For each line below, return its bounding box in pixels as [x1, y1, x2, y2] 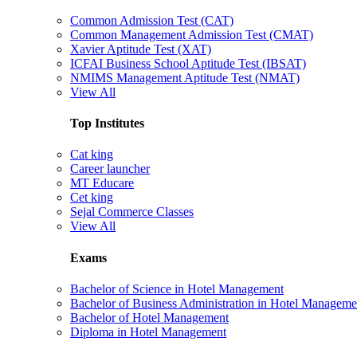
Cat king [70, 147, 113, 162]
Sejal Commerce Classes [70, 205, 194, 219]
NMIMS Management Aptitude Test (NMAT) [70, 70, 300, 84]
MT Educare [70, 176, 134, 190]
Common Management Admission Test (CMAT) [70, 27, 313, 41]
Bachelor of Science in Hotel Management [70, 281, 284, 296]
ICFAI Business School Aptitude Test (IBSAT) [70, 56, 306, 70]
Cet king [70, 190, 113, 205]
